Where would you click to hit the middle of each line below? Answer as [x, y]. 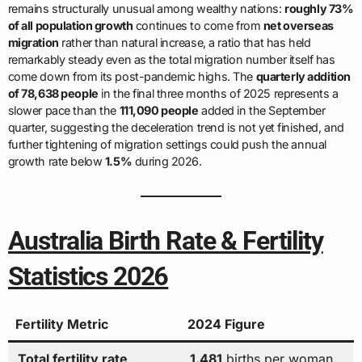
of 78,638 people [53, 93]
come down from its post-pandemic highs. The [132, 76]
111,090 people [159, 110]
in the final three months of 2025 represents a [218, 93]
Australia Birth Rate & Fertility [165, 240]
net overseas [298, 25]
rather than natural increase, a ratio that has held [185, 42]
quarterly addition [303, 76]
